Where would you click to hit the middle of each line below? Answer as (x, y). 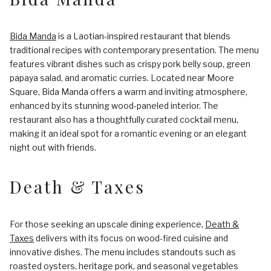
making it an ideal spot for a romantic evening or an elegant (128, 133)
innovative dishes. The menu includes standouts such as (123, 252)
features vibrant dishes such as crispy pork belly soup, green (130, 64)
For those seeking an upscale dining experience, (107, 224)
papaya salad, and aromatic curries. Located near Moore (122, 77)
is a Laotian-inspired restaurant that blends (143, 36)
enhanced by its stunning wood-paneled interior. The (114, 105)
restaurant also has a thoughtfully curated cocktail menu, (124, 119)
